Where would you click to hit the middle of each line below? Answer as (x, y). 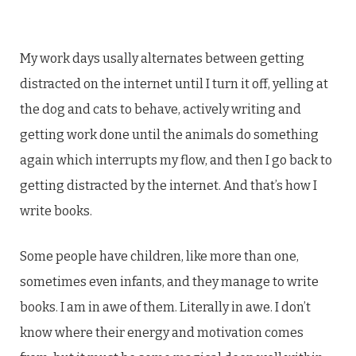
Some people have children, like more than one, (159, 256)
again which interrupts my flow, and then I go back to (176, 160)
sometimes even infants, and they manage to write (169, 282)
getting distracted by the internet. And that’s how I (168, 186)
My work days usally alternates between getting (162, 58)
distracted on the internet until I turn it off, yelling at (174, 84)
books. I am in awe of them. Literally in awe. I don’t (165, 307)
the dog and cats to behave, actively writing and (161, 109)
